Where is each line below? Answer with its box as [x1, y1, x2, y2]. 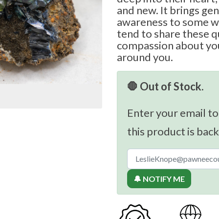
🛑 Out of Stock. [127, 80, 204, 93]
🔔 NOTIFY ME [133, 174, 185, 184]
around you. [117, 50, 173, 64]
